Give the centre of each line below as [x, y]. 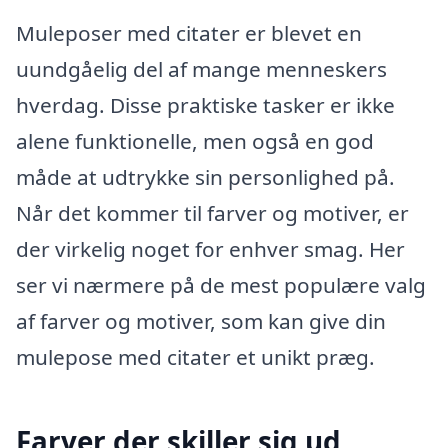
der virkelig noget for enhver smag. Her [210, 248]
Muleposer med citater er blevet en [189, 32]
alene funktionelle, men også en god [195, 140]
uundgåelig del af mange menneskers [201, 68]
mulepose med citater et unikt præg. [195, 356]
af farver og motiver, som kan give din [201, 320]
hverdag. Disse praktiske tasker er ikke [205, 104]
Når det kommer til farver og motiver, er [212, 212]
